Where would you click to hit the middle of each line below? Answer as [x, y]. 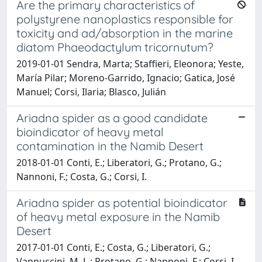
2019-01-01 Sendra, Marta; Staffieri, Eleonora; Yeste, [130, 63]
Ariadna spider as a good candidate [112, 118]
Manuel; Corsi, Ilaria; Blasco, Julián [91, 92]
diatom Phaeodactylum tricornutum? [115, 47]
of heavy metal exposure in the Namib [118, 216]
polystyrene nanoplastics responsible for [125, 19]
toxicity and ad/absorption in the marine [125, 33]
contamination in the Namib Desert [110, 146]
